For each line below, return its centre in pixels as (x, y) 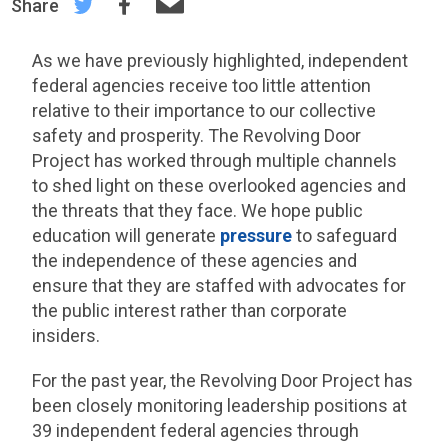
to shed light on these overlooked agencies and (219, 185)
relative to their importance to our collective (204, 110)
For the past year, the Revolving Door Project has (223, 380)
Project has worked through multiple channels (215, 160)
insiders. (66, 335)
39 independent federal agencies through (196, 430)
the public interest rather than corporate (190, 310)
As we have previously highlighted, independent (220, 60)
